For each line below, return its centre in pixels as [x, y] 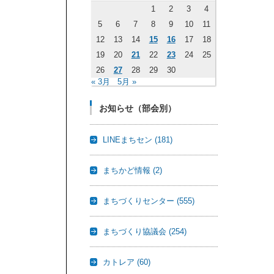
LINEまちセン [129, 140]
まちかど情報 [128, 170]
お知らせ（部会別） [138, 108]
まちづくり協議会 [136, 231]
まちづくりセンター [140, 201]
